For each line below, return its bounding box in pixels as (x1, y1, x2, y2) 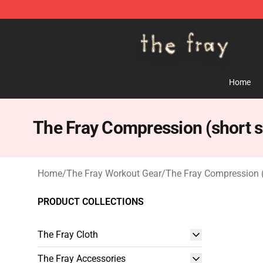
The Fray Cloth (38, 229, 98, 240)
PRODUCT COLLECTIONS (38, 196, 144, 207)
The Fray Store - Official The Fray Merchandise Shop (37, 22, 252, 33)
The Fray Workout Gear (66, 168, 161, 179)
